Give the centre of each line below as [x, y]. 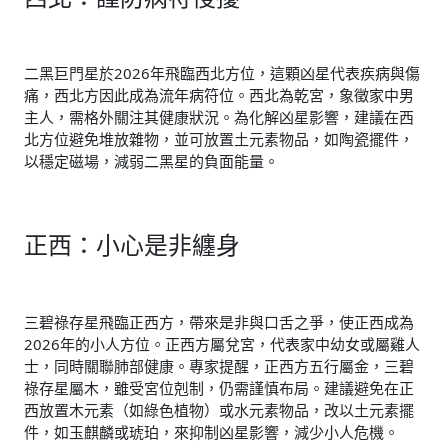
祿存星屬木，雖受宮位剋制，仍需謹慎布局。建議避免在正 [219, 387]
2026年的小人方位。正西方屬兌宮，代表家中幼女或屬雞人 [222, 343]
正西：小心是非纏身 [132, 245]
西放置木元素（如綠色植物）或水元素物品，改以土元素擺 [219, 409]
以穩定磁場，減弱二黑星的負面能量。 [151, 161]
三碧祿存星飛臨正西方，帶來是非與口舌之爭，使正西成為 [219, 321]
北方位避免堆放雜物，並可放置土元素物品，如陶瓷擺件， [219, 139]
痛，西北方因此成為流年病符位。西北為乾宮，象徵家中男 [219, 95]
